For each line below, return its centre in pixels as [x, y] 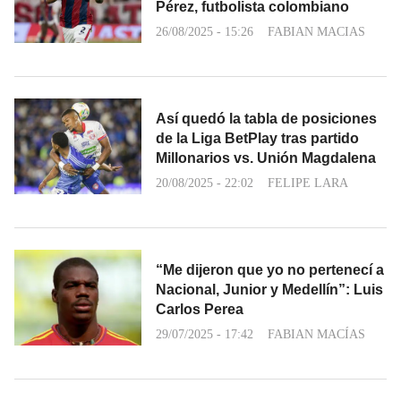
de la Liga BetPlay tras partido [257, 139]
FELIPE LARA [308, 183]
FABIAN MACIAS [316, 32]
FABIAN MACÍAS [316, 335]
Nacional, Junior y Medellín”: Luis [269, 290]
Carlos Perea [200, 310]
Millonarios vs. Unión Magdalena [266, 158]
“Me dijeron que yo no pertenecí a [270, 270]
